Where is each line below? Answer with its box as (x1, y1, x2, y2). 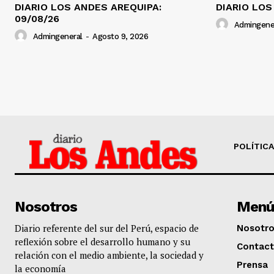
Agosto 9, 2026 (92, 31, 148, 41)
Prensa (236, 259, 268, 270)
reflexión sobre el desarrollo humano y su (15, 235, 190, 248)
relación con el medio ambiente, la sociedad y (15, 248, 204, 261)
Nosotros (15, 198, 77, 215)
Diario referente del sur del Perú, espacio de (15, 221, 199, 234)
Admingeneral (32, 31, 83, 41)
